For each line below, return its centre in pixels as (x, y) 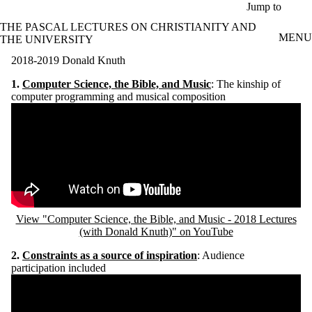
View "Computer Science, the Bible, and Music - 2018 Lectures (156, 219)
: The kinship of (246, 84)
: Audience (221, 255)
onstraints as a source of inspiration (114, 255)
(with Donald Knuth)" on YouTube (156, 231)
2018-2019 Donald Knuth (68, 60)
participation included (58, 267)
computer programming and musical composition (118, 96)
